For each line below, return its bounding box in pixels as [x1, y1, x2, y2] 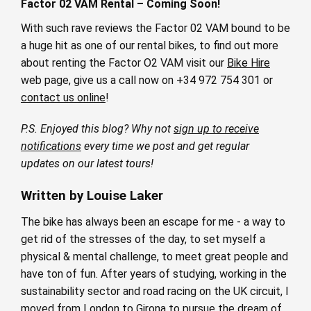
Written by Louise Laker [21, 188, 163, 204]
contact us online [21, 91, 106, 105]
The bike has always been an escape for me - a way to [21, 215, 285, 229]
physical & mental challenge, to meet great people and [21, 250, 288, 264]
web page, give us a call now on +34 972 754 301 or [21, 74, 273, 87]
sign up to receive [174, 122, 259, 136]
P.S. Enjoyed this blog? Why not [21, 122, 174, 136]
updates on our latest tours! [21, 157, 153, 171]
